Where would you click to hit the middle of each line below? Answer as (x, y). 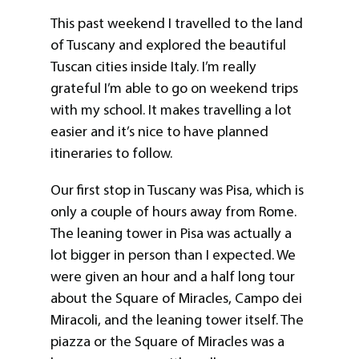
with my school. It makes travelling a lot (171, 110)
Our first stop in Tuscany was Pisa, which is (177, 190)
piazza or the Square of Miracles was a (167, 341)
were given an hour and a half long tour (172, 276)
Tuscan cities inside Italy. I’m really (153, 67)
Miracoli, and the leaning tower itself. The (177, 319)
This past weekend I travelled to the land (176, 24)
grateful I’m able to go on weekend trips (174, 89)
